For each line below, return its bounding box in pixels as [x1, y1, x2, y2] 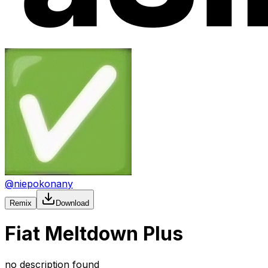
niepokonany [14, 178, 73, 190]
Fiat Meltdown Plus [5, 222, 183, 246]
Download [56, 199, 89, 208]
